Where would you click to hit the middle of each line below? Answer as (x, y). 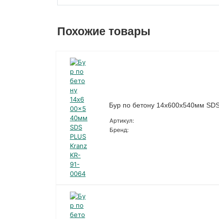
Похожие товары (104, 31)
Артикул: (121, 121)
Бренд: (119, 130)
